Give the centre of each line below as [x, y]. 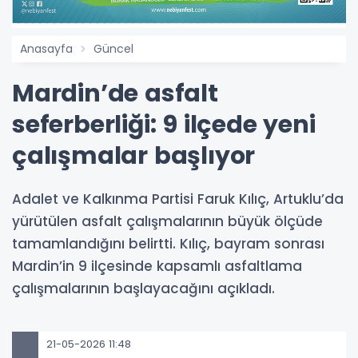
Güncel [113, 48]
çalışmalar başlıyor [134, 155]
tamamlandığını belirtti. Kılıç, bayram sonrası [168, 243]
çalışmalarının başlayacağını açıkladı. [143, 288]
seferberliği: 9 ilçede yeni [164, 124]
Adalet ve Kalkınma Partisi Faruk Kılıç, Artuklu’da [178, 199]
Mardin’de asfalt [115, 93]
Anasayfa [46, 48]
